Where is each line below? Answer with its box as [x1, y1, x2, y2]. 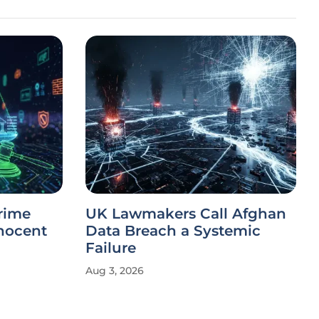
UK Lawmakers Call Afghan [85, 205, 286, 222]
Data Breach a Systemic [85, 222, 261, 239]
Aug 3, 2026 [85, 264, 144, 277]
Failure [85, 239, 136, 256]
